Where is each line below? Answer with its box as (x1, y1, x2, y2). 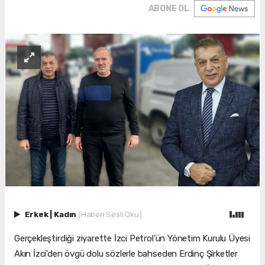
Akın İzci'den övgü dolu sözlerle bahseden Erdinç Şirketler (14, 248, 238, 260)
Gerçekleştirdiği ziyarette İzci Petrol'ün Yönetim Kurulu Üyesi (14, 233, 251, 244)
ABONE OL (148, 4, 189, 14)
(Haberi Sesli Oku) (77, 209, 142, 219)
